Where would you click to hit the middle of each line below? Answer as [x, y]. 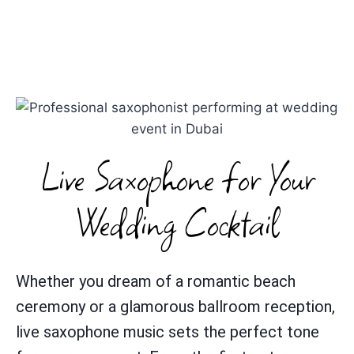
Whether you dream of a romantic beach [156, 281]
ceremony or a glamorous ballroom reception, [175, 306]
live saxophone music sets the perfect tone [168, 331]
